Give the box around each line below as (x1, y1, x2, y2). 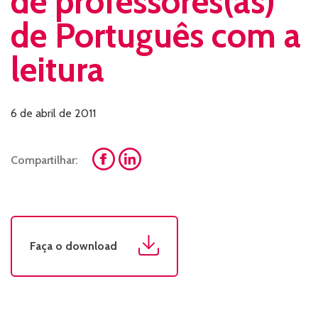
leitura (11, 49, 104, 90)
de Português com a (11, 15, 301, 56)
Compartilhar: (11, 153, 78, 167)
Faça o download (30, 239, 117, 253)
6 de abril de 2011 (11, 106, 96, 120)
